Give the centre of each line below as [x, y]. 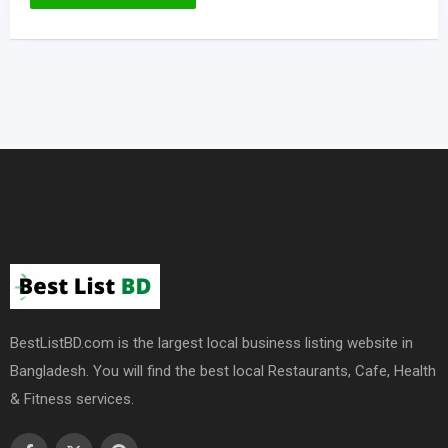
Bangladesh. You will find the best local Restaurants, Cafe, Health [223, 370]
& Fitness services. [72, 398]
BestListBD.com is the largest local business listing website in [211, 342]
